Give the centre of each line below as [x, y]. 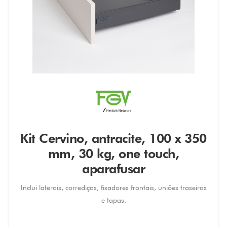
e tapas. [113, 200]
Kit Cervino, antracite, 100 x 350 [113, 138]
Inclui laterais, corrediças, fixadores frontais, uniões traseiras [113, 187]
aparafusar [113, 169]
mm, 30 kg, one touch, [113, 154]
